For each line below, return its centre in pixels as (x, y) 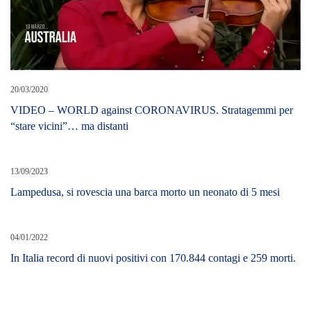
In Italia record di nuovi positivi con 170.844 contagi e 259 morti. (153, 258)
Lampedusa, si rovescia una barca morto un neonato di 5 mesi (145, 192)
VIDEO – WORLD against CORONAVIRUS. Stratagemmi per (152, 110)
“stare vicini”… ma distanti (69, 126)
